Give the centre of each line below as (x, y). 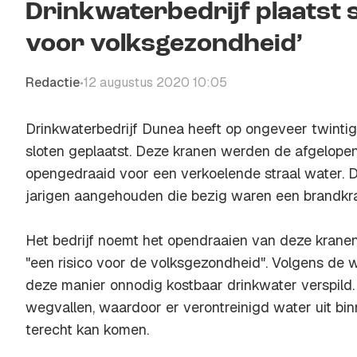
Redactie (53, 82)
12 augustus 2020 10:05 (155, 82)
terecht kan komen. (87, 330)
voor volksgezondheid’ (164, 45)
